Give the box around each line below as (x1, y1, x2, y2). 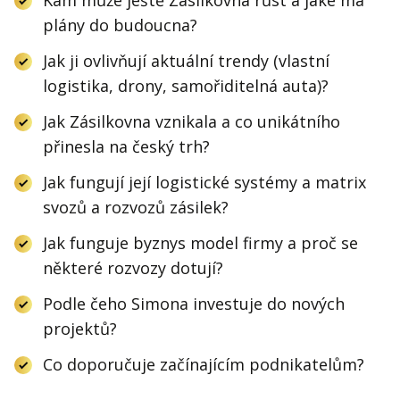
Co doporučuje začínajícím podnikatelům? (43, 353, 364, 375)
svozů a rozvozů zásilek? (43, 196, 229, 218)
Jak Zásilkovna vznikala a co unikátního (43, 110, 340, 132)
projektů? (43, 317, 117, 339)
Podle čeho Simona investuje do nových (43, 292, 345, 314)
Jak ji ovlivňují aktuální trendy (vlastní (43, 49, 329, 71)
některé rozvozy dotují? (43, 256, 223, 279)
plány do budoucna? (43, 13, 197, 36)
